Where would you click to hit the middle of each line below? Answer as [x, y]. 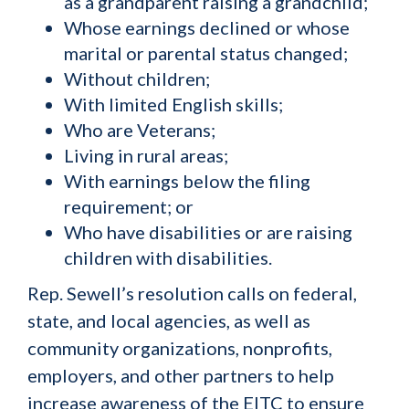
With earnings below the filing [187, 181]
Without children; [137, 79]
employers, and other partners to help [181, 375]
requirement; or [129, 206]
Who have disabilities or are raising [208, 232]
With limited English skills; [173, 104]
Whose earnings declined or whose [207, 27]
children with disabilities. [168, 257]
